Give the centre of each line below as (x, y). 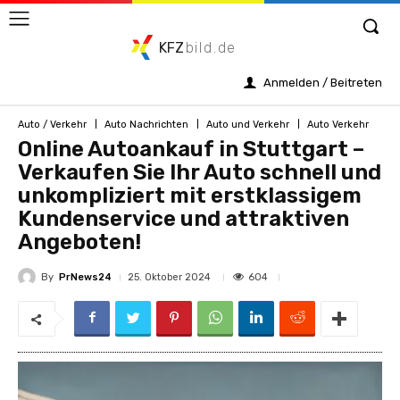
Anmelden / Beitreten (323, 83)
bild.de (211, 48)
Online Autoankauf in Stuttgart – (191, 149)
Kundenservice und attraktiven (183, 219)
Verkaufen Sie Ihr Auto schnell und (200, 172)
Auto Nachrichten (146, 124)
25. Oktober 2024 (169, 277)
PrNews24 (85, 277)
